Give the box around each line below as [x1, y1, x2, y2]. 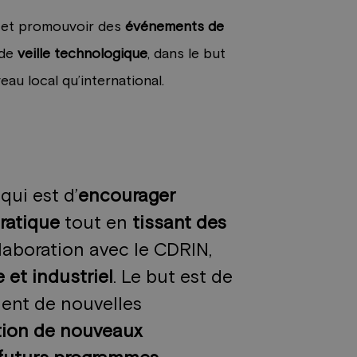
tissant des [132, 214, 227, 233]
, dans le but [147, 47, 226, 62]
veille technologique [14, 47, 148, 62]
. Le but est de [113, 269, 233, 288]
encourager [78, 187, 176, 206]
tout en [60, 214, 133, 233]
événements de [125, 20, 225, 35]
